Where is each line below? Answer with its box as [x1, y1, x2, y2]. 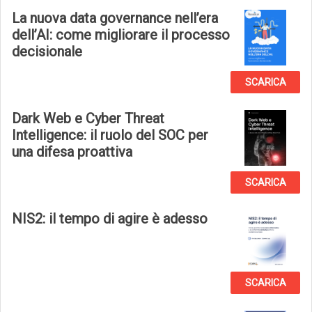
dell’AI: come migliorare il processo [12, 26, 230, 43]
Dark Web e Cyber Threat [12, 110, 164, 127]
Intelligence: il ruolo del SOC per [12, 127, 208, 143]
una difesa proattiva [12, 143, 132, 160]
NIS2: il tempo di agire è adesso [12, 210, 208, 227]
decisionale [12, 43, 82, 60]
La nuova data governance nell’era [12, 10, 218, 26]
